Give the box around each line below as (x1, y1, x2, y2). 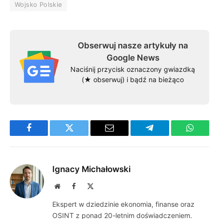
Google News (106, 52, 159, 63)
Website (60, 182, 82, 189)
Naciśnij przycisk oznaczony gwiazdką (70, 65, 195, 73)
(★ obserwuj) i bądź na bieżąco (82, 75, 184, 84)
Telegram (149, 131, 182, 140)
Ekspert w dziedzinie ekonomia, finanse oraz (52, 199, 195, 208)
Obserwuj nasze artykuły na (77, 40, 188, 50)
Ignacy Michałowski (52, 164, 131, 174)
